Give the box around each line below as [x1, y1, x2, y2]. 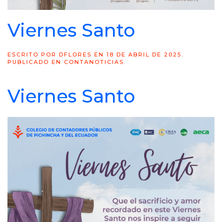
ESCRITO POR [7, 51, 59, 58]
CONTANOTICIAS [64, 58, 124, 65]
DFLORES [59, 51, 92, 58]
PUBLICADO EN [7, 58, 64, 65]
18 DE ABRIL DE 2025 [107, 51, 181, 58]
